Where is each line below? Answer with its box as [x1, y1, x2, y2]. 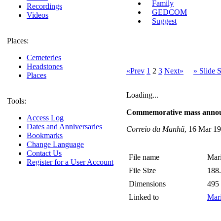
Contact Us [27, 149, 62, 157]
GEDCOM [152, 8, 187, 17]
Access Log [27, 113, 64, 122]
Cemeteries [27, 53, 61, 62]
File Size [129, 166, 156, 175]
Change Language [27, 140, 84, 148]
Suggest [152, 17, 177, 26]
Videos [27, 11, 48, 19]
